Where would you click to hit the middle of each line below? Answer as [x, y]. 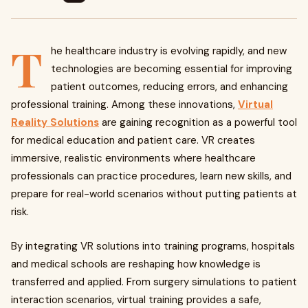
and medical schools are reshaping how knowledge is [136, 264]
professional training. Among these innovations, [124, 104]
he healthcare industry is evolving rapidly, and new [169, 51]
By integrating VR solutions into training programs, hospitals [153, 246]
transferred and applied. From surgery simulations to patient [154, 282]
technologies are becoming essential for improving [172, 69]
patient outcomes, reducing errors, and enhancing [169, 87]
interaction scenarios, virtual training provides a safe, [136, 300]
